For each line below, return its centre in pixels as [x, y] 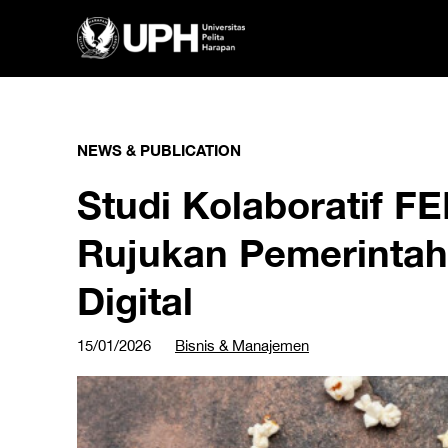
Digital [135, 300]
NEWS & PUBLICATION [159, 150]
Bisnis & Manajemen [242, 345]
